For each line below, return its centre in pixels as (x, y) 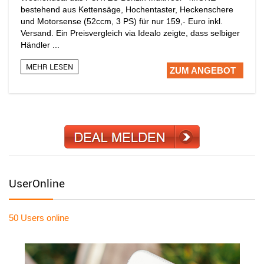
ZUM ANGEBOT (203, 70)
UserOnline (37, 183)
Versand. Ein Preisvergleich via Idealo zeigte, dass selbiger (130, 33)
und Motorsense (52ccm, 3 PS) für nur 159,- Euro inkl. (122, 21)
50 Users (27, 217)
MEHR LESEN (49, 66)
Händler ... (40, 44)
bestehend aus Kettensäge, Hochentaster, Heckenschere (127, 9)
